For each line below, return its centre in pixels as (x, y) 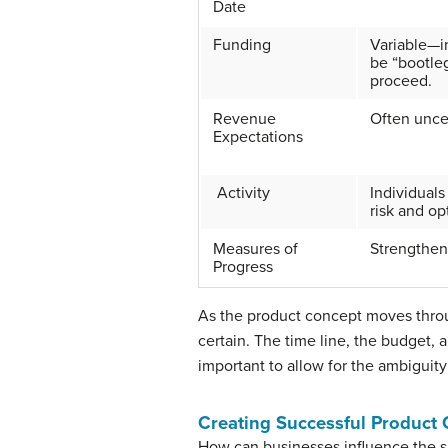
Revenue (244, 119)
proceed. (401, 81)
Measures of (255, 249)
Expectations (258, 137)
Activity (241, 193)
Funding (242, 45)
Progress (243, 267)
